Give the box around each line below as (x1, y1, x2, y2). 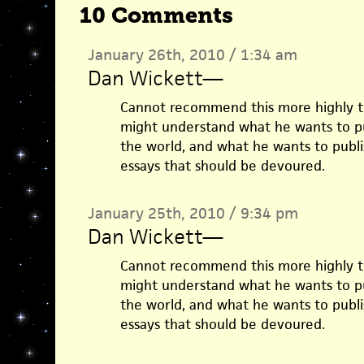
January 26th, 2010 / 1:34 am (87, 45, 297, 65)
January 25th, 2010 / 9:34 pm (87, 203, 298, 223)
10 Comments (79, 2, 233, 28)
